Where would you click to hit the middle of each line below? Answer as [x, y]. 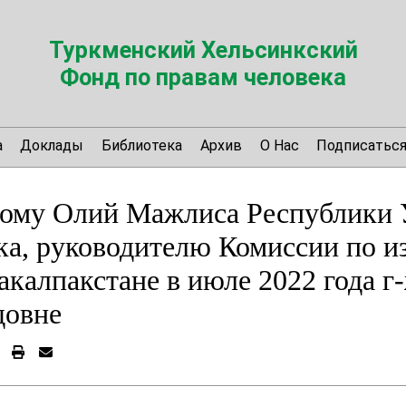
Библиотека [142, 145]
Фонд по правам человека [203, 77]
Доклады [52, 145]
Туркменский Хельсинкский [203, 50]
